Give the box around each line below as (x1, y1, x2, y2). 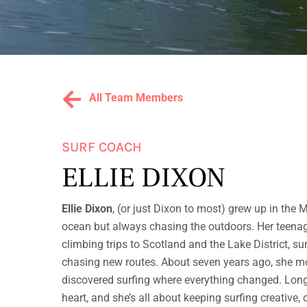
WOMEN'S (55, 3, 111, 16)
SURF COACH (62, 138, 142, 155)
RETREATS (55, 52, 113, 66)
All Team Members (89, 90, 183, 104)
